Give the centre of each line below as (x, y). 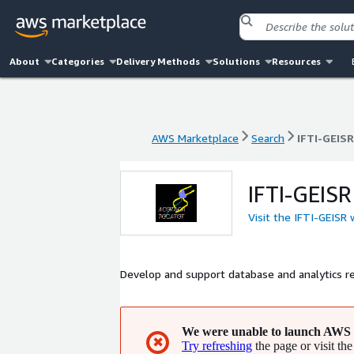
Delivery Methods (158, 61)
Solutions (236, 61)
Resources (296, 61)
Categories (78, 61)
